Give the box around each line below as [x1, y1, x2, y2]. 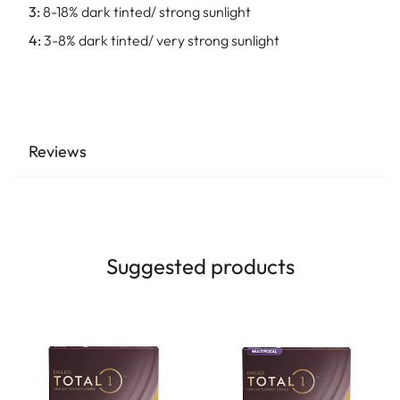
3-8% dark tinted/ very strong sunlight [41, 31, 279, 49]
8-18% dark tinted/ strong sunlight [43, 3, 251, 21]
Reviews [29, 141, 87, 162]
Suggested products [105, 253, 295, 279]
